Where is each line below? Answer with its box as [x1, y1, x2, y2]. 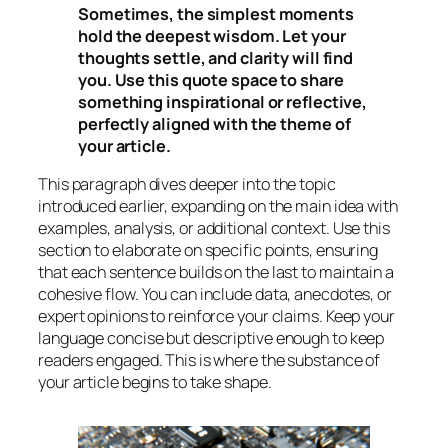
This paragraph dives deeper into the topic [38, 173, 336, 196]
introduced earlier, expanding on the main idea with [38, 195, 398, 218]
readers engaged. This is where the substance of [38, 349, 381, 372]
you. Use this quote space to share [78, 69, 344, 92]
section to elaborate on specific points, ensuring [38, 239, 379, 262]
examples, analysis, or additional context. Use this [38, 217, 390, 240]
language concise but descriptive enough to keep [38, 327, 385, 350]
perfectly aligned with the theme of [78, 113, 351, 136]
